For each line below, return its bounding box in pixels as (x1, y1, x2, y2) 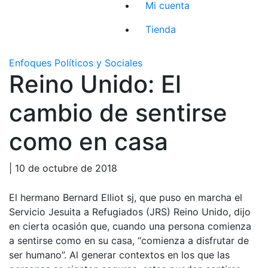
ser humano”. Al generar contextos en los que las (9, 248, 230, 261)
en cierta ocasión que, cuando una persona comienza (9, 220, 251, 232)
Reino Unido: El (9, 69, 181, 99)
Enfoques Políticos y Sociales (9, 56, 142, 69)
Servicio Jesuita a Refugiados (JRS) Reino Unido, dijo (9, 205, 251, 218)
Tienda (145, 23, 176, 35)
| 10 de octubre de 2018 (9, 162, 117, 174)
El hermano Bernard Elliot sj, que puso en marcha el (9, 191, 242, 203)
